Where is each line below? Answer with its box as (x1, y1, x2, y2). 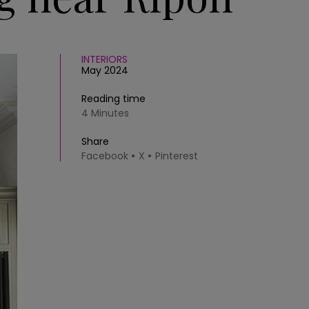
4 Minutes (81, 106, 129, 120)
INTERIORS (81, 52, 128, 66)
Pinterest (155, 149, 198, 163)
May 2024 (81, 63, 128, 77)
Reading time (81, 92, 146, 106)
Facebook (81, 149, 128, 163)
